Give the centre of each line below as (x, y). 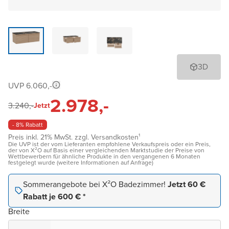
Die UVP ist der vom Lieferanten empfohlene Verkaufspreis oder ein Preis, (109, 144)
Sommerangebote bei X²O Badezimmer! (95, 184)
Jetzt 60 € (187, 184)
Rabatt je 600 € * (54, 196)
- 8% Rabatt (28, 124)
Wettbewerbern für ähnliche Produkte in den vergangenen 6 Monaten (104, 156)
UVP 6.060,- (30, 85)
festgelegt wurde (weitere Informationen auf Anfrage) (81, 162)
